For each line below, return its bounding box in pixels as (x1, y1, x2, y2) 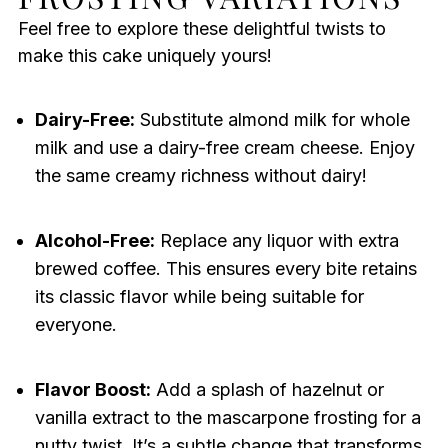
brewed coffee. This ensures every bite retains (34, 258, 417, 280)
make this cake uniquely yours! (17, 45, 272, 67)
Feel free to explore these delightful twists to (17, 18, 386, 40)
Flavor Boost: (34, 379, 151, 401)
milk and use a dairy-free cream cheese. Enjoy (34, 137, 415, 159)
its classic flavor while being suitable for (34, 286, 364, 308)
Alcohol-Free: (34, 230, 155, 252)
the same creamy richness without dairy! (34, 165, 367, 187)
